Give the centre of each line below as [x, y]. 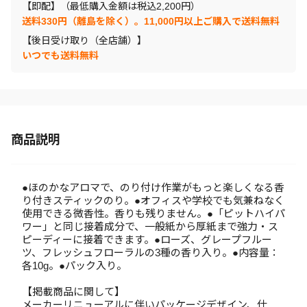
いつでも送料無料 [60, 56]
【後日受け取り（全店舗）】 [84, 40]
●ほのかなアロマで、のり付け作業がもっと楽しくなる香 [153, 187]
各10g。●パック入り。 [74, 266]
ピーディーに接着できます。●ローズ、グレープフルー [147, 240]
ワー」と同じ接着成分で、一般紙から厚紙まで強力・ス [150, 226]
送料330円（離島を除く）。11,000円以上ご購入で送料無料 [151, 21]
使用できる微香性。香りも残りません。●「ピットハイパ [153, 213]
